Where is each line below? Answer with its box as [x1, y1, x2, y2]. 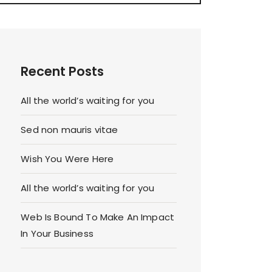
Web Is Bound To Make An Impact [21, 211, 175, 224]
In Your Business [21, 227, 93, 240]
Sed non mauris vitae [21, 123, 118, 137]
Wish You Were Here [21, 152, 114, 166]
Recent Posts [21, 63, 104, 81]
